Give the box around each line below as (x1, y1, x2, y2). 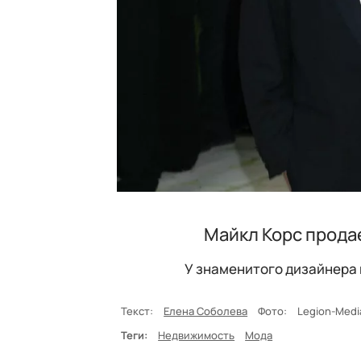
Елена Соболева (164, 304, 248, 319)
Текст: (121, 304, 154, 319)
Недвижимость (158, 328, 235, 343)
